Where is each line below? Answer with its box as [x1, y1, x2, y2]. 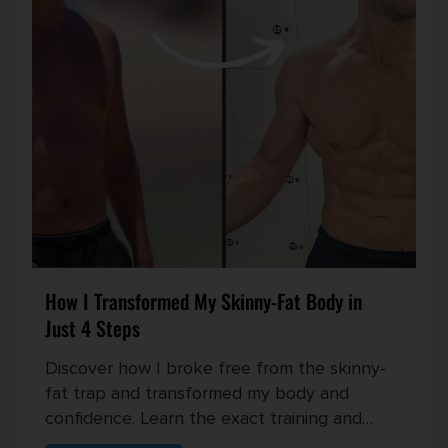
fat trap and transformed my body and [45, 381, 350, 404]
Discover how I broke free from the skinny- [45, 356, 387, 379]
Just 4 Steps [45, 312, 141, 343]
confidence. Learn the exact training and [45, 406, 363, 429]
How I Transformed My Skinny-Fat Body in [45, 285, 363, 316]
